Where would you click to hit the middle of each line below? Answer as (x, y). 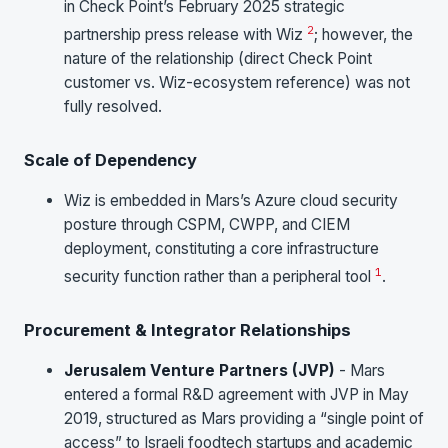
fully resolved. (113, 106)
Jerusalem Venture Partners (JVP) (199, 370)
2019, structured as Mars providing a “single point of (244, 418)
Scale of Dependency (110, 159)
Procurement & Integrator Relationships (187, 329)
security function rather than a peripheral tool (219, 276)
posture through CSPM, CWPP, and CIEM (207, 224)
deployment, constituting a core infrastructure (221, 248)
